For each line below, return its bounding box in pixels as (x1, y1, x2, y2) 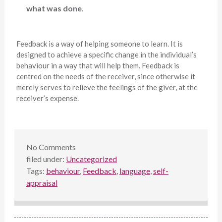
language (119, 166, 150, 176)
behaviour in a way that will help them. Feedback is (16, 61, 179, 70)
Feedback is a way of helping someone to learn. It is (16, 39, 183, 49)
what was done (26, 3, 82, 13)
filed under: (26, 154, 66, 164)
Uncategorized (65, 154, 117, 164)
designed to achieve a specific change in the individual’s (16, 50, 197, 59)
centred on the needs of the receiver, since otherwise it (16, 72, 195, 81)
